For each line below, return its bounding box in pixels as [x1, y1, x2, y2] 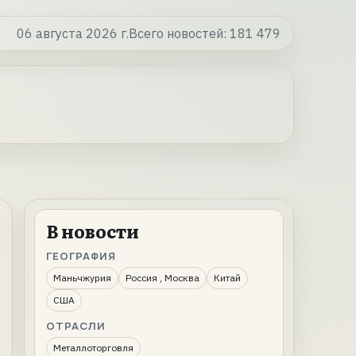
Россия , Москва [126, 272, 199, 284]
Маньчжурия [53, 272, 111, 284]
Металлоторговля [53, 342, 133, 354]
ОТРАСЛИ [46, 319, 106, 333]
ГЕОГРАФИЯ [46, 249, 117, 263]
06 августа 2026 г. [17, 25, 129, 41]
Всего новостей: [129, 25, 230, 41]
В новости [46, 218, 139, 244]
